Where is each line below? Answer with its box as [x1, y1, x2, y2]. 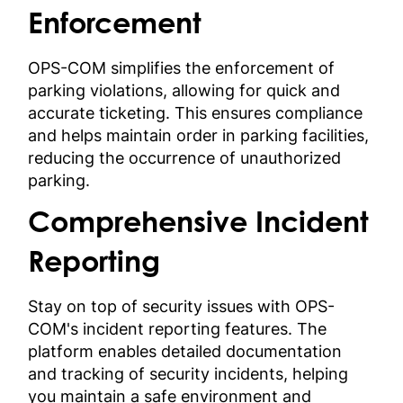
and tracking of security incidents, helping [28, 363, 349, 383]
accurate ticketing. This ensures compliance [28, 103, 363, 122]
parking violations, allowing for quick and [28, 80, 341, 100]
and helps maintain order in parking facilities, [28, 125, 370, 145]
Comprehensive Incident [28, 210, 370, 239]
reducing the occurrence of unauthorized [28, 148, 342, 167]
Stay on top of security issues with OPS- [28, 296, 336, 316]
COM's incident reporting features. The [28, 318, 327, 338]
